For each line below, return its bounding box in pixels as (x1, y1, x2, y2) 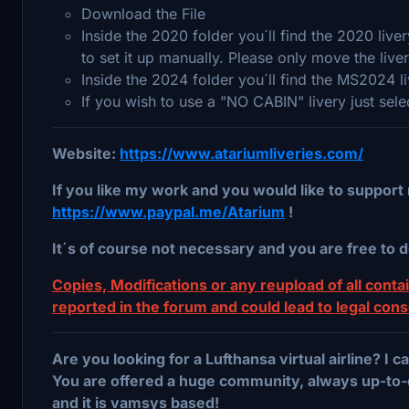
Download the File (81, 4, 205, 23)
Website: (52, 143, 120, 163)
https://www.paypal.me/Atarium (52, 202, 285, 221)
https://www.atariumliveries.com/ (120, 143, 363, 163)
